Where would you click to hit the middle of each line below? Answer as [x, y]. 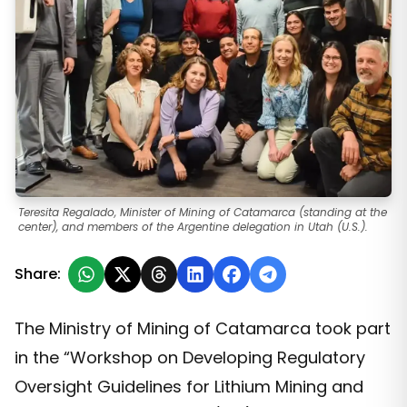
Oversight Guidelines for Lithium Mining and [189, 387]
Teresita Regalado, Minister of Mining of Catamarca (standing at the [203, 213]
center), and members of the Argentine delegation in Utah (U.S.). [193, 227]
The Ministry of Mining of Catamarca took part [203, 329]
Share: [38, 274]
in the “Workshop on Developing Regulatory [190, 358]
